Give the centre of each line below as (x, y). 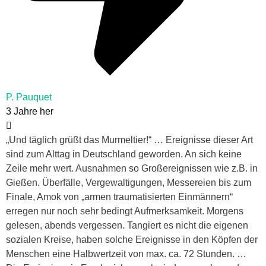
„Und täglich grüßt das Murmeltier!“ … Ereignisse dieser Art (129, 140)
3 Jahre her (30, 112)
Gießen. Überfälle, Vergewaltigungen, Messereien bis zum (129, 183)
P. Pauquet (29, 97)
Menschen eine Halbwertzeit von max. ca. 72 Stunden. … (126, 254)
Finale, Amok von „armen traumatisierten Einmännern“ (119, 197)
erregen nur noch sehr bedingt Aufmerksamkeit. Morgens (125, 211)
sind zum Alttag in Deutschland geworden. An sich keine (124, 154)
